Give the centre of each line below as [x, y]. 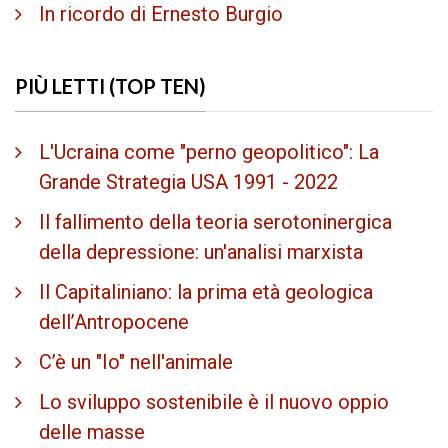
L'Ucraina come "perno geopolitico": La [209, 152]
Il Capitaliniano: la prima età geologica [206, 292]
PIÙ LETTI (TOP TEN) [110, 85]
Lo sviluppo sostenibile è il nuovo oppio [214, 402]
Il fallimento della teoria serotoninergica [215, 222]
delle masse [92, 432]
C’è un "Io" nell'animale [136, 362]
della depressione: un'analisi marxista [201, 252]
